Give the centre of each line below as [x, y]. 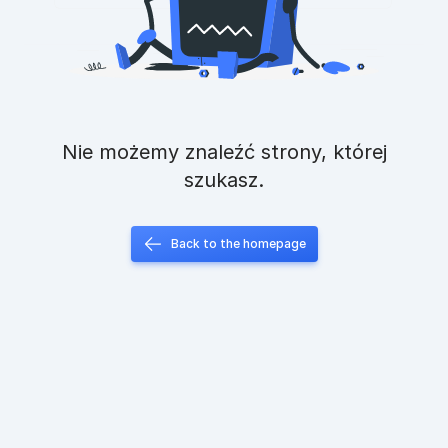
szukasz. [224, 180]
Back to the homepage [238, 243]
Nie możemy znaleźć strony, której [69, 152]
